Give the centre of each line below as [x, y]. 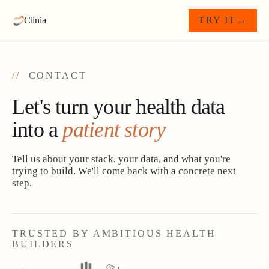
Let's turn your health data [119, 107]
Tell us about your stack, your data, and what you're [121, 159]
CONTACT [53, 75]
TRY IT [217, 20]
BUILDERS [43, 244]
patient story [114, 130]
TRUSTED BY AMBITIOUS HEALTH [114, 233]
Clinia [35, 20]
